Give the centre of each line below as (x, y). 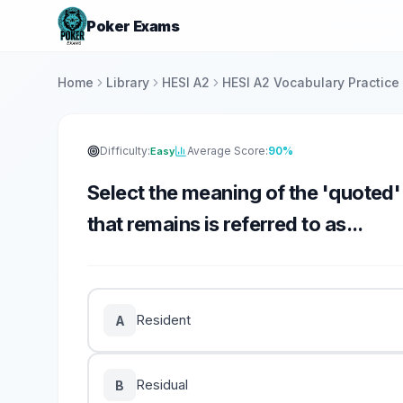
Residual (162, 385)
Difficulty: (125, 151)
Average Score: (228, 151)
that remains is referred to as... (225, 224)
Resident (163, 320)
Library (128, 82)
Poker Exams (133, 26)
